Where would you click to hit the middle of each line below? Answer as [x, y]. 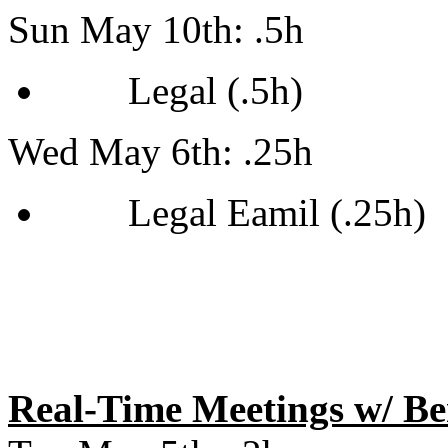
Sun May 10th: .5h [156, 29]
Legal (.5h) [175, 90]
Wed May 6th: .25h [160, 151]
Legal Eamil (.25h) [242, 212]
